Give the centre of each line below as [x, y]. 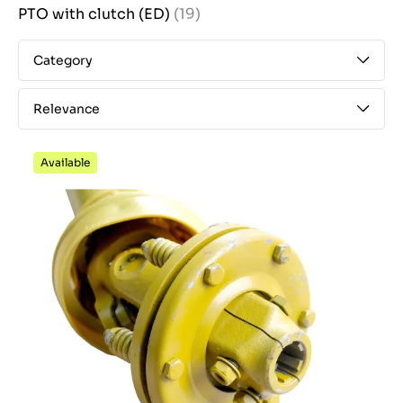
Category [63, 60]
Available [65, 162]
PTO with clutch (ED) [96, 14]
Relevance [67, 109]
